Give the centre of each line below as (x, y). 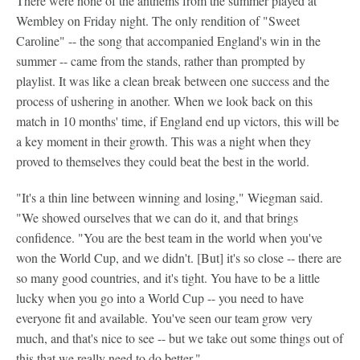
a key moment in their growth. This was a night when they (164, 141)
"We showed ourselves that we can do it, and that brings (157, 218)
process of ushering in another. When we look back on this (164, 101)
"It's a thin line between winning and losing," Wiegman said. (170, 198)
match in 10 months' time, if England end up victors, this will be (178, 121)
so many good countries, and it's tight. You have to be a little (168, 278)
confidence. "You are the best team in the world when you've (169, 238)
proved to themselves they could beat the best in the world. (163, 162)
